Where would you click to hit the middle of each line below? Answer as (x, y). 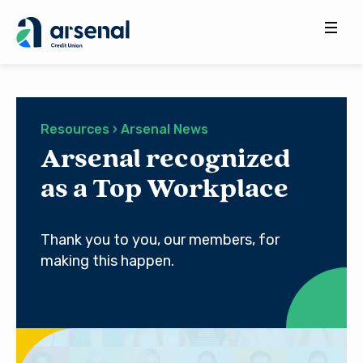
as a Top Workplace (164, 190)
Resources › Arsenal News (124, 129)
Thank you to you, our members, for (160, 240)
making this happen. (107, 261)
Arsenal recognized (166, 160)
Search (34, 74)
